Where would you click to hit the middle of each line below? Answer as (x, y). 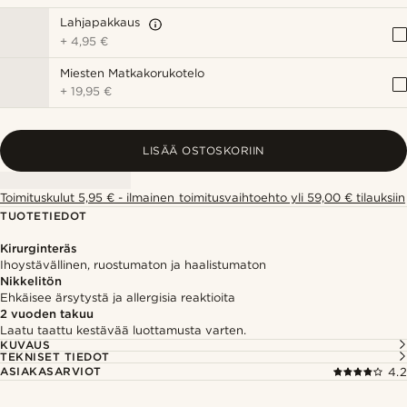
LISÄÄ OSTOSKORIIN (203, 150)
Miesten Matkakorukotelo (133, 73)
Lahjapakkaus (100, 22)
